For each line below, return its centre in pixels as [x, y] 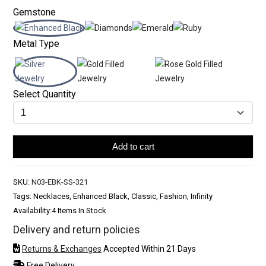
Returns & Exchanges [62, 248]
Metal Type [36, 43]
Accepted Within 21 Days [149, 248]
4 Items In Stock [79, 210]
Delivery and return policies [77, 229]
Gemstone [34, 12]
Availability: [32, 210]
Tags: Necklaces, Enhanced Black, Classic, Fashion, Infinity [113, 196]
